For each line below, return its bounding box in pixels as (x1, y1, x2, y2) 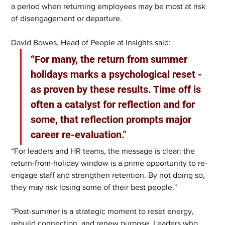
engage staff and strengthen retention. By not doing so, (11, 171, 207, 180)
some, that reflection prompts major (31, 114, 194, 126)
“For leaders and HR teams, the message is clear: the (11, 147, 197, 156)
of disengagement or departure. (11, 14, 123, 23)
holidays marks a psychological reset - (31, 68, 205, 81)
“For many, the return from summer (31, 53, 190, 66)
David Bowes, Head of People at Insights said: (11, 38, 171, 47)
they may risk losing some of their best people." (11, 183, 177, 192)
